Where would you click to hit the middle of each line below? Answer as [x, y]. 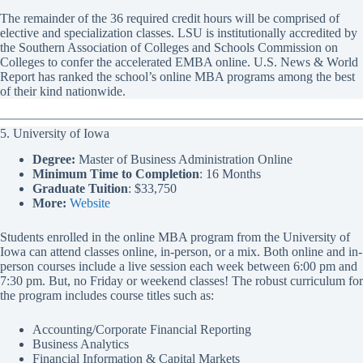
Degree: [54, 160]
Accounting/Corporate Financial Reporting [142, 330]
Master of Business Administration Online [184, 160]
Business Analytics [81, 344]
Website [90, 203]
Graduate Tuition [80, 189]
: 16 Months [230, 174]
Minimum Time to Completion [116, 174]
